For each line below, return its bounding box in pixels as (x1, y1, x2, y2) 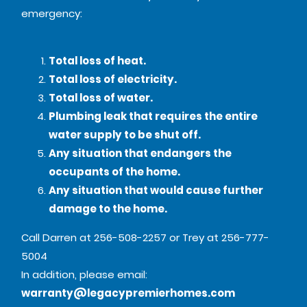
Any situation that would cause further (49, 183, 264, 198)
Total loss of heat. (49, 53, 147, 69)
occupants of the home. (49, 164, 181, 180)
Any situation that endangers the (49, 146, 232, 161)
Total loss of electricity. (49, 72, 177, 87)
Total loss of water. (49, 90, 153, 106)
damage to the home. (49, 201, 168, 217)
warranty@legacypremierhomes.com (21, 286, 236, 301)
